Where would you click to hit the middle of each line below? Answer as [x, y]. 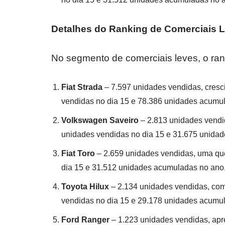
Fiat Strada [82, 87]
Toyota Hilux [85, 187]
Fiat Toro [78, 153]
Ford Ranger [85, 220]
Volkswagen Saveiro [100, 120]
